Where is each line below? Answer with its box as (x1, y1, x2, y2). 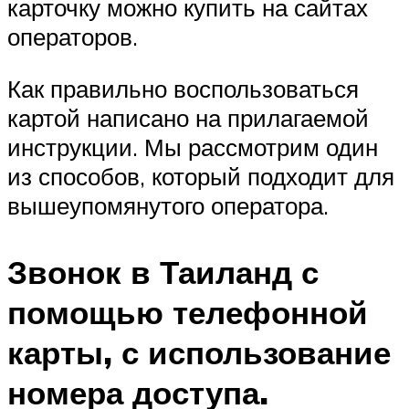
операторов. (7, 21, 138, 51)
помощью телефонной (7, 292, 368, 333)
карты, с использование (7, 332, 391, 373)
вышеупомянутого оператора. (7, 191, 329, 221)
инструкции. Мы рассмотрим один (7, 132, 378, 163)
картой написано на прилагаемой (7, 103, 369, 133)
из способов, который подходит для (7, 162, 394, 192)
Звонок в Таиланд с (7, 252, 319, 293)
